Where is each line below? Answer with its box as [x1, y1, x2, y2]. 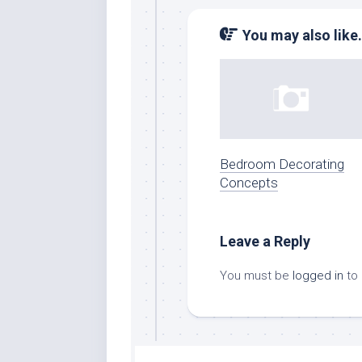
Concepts [220, 174, 278, 191]
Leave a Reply [220, 232, 310, 250]
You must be [220, 267, 293, 283]
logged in [293, 267, 343, 283]
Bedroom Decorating [220, 155, 344, 172]
